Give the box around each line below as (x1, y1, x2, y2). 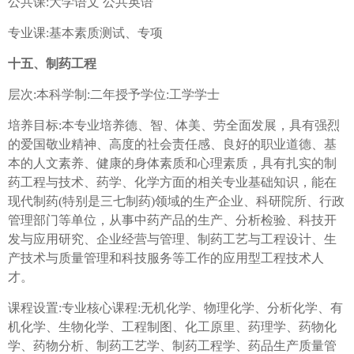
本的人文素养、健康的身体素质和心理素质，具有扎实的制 (8, 156, 337, 171)
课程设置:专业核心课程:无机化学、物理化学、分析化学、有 (8, 301, 343, 315)
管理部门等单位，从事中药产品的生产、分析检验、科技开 (8, 213, 337, 228)
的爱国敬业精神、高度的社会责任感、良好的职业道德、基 (8, 137, 337, 152)
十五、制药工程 (8, 57, 96, 71)
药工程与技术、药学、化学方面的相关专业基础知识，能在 (8, 175, 337, 190)
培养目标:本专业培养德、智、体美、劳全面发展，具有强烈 (8, 119, 340, 133)
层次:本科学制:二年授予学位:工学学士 (8, 88, 220, 102)
